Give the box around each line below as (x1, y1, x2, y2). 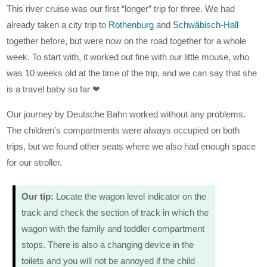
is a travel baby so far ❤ (7, 83, 101, 94)
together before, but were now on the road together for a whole (7, 35, 247, 46)
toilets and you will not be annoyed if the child (21, 255, 195, 266)
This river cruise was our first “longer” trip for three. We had (7, 3, 235, 14)
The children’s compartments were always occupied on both (7, 125, 240, 135)
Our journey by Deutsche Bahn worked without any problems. (7, 108, 246, 119)
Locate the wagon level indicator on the (54, 191, 207, 201)
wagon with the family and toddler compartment (21, 223, 205, 234)
